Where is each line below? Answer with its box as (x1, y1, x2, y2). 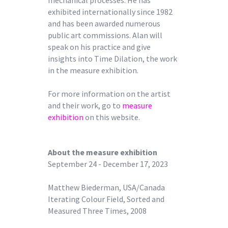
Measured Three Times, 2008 (48, 205, 147, 216)
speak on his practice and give (48, 41, 151, 52)
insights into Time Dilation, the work (48, 53, 177, 64)
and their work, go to (48, 100, 122, 110)
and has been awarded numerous (48, 18, 160, 28)
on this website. (83, 111, 140, 122)
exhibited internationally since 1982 (48, 6, 173, 17)
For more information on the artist (48, 88, 170, 99)
